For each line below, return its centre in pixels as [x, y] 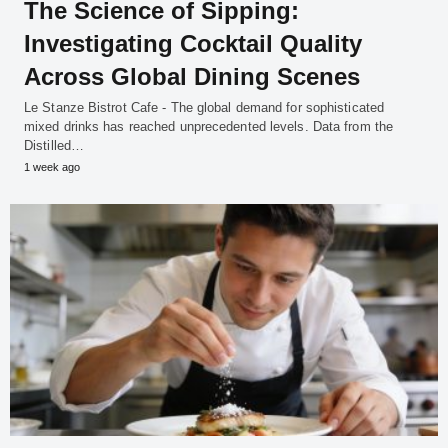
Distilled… [54, 145]
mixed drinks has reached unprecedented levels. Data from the [209, 126]
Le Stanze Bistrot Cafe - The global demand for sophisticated [204, 107]
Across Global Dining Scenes [192, 76]
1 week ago [52, 166]
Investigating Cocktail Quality [193, 43]
